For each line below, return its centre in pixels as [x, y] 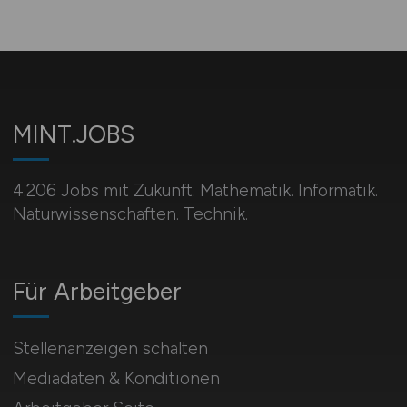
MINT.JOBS [73, 134]
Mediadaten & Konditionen [116, 378]
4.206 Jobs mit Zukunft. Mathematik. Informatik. [195, 190]
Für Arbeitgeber [97, 292]
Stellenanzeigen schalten [110, 348]
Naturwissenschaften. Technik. [130, 214]
